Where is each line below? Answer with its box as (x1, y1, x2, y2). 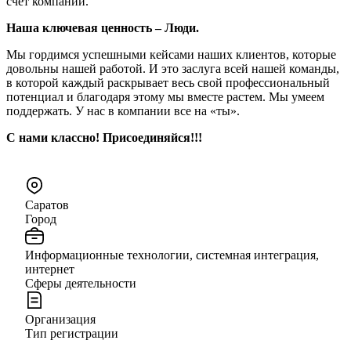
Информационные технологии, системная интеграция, (25, 248, 319, 262)
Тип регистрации (25, 326, 118, 340)
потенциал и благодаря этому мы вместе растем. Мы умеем (6, 89, 324, 103)
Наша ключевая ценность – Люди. (6, 20, 199, 34)
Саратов (25, 197, 69, 212)
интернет (25, 262, 74, 276)
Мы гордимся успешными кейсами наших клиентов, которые (6, 47, 336, 61)
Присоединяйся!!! (103, 130, 202, 144)
